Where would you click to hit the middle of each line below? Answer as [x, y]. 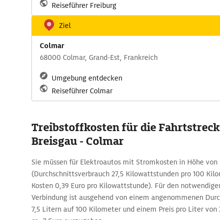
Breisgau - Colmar [78, 141]
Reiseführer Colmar [82, 91]
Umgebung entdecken [87, 78]
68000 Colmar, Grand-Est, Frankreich [99, 57]
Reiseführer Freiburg [84, 5]
